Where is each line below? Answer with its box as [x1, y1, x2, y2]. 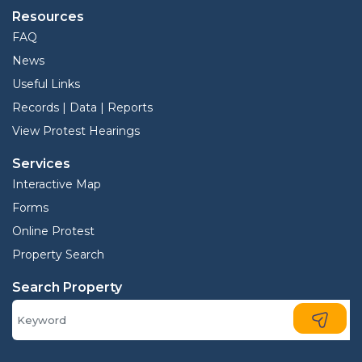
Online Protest [12, 224, 95, 239]
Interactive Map [12, 177, 101, 192]
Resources [12, 9, 84, 25]
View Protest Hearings [12, 124, 140, 139]
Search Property [12, 280, 122, 296]
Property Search [12, 247, 104, 263]
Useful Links [12, 77, 80, 92]
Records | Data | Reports [12, 100, 153, 116]
